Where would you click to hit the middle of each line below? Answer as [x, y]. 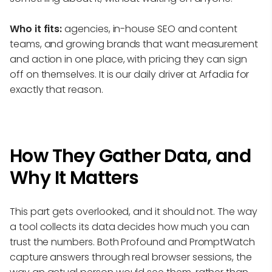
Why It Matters [74, 178]
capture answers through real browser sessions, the [131, 257]
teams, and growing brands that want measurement [134, 44]
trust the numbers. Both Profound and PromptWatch [132, 242]
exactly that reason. [56, 90]
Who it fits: [36, 29]
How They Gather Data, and [130, 156]
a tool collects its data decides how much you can [130, 227]
